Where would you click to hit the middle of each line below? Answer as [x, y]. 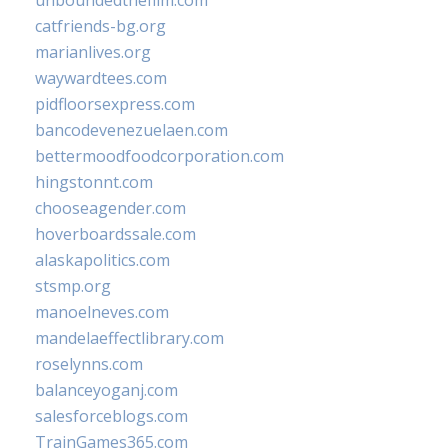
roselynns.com [89, 364]
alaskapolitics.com [102, 260]
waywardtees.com [101, 78]
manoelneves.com [102, 312]
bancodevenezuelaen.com [131, 130]
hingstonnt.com [94, 182]
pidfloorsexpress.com [115, 104]
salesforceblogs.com [111, 416]
